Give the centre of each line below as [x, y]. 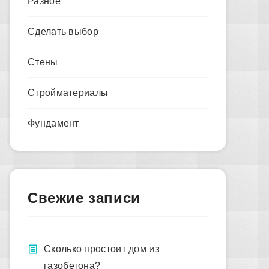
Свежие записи [84, 198]
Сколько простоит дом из [101, 249]
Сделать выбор [63, 32]
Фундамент [53, 123]
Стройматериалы [68, 93]
